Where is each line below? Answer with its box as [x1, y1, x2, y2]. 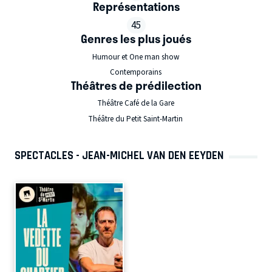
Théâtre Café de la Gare [97, 98, 174, 109]
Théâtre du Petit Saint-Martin [88, 113, 183, 124]
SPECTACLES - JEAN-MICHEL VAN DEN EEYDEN [15, 148, 224, 162]
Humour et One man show [92, 51, 179, 63]
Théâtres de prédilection [70, 76, 202, 94]
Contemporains [109, 67, 161, 78]
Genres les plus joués [81, 30, 191, 48]
